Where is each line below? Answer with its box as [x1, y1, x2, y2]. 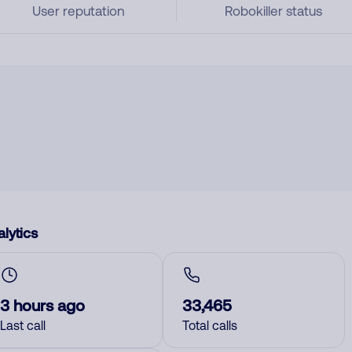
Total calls [182, 318, 237, 332]
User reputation [31, 3, 125, 19]
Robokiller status [225, 3, 323, 19]
